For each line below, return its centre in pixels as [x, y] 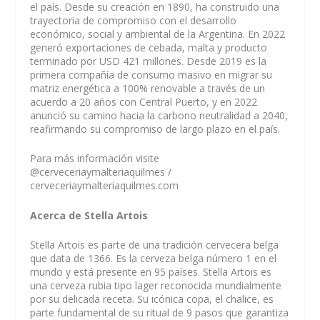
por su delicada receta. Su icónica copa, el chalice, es [152, 299]
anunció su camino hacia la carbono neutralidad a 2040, [159, 115]
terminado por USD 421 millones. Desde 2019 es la [149, 61]
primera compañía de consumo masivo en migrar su [151, 74]
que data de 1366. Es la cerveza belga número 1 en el [154, 259]
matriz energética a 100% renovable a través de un [148, 88]
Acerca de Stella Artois [89, 215]
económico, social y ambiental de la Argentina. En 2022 [158, 34]
